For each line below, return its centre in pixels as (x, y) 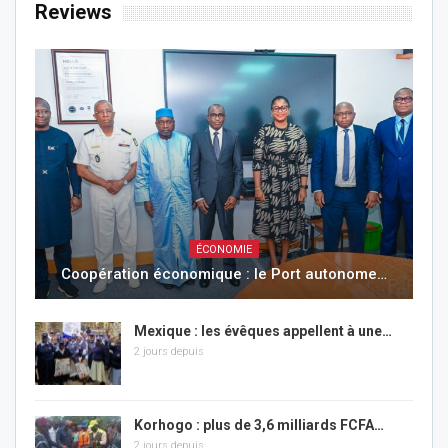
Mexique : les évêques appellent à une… (263, 330)
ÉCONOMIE (224, 249)
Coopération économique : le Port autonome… (224, 273)
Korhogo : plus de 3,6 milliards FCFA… (259, 425)
